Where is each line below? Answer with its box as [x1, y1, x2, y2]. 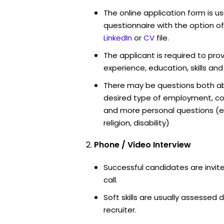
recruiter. [103, 204, 136, 215]
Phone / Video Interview [94, 138, 191, 150]
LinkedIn [103, 32, 132, 43]
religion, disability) [103, 117, 169, 128]
